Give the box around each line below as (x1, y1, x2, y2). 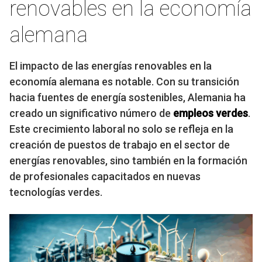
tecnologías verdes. (9, 186, 102, 199)
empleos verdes (173, 107, 248, 120)
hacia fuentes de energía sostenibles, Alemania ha (9, 91, 246, 104)
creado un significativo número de (9, 107, 173, 120)
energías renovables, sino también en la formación (9, 154, 247, 167)
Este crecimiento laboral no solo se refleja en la (9, 123, 233, 136)
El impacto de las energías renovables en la (9, 60, 212, 73)
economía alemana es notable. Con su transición (9, 75, 239, 88)
